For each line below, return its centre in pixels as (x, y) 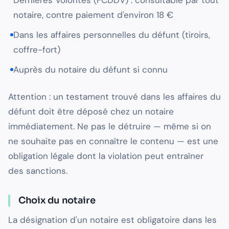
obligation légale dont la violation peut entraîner (106, 156)
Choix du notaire (57, 201)
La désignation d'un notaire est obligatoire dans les (112, 220)
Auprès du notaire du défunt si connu (90, 70)
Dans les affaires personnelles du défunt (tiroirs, (112, 35)
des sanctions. (38, 171)
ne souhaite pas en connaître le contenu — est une (113, 141)
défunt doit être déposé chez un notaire (91, 112)
